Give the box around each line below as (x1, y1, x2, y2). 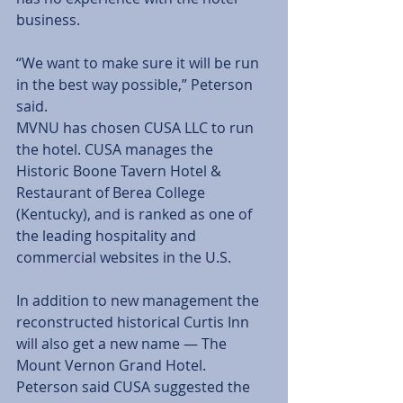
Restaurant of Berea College (16, 183, 209, 202)
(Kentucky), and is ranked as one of (16, 204, 255, 224)
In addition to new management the (16, 291, 263, 310)
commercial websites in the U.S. (16, 247, 235, 267)
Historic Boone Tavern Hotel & (16, 161, 225, 181)
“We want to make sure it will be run (16, 53, 263, 73)
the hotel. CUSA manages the (16, 139, 217, 159)
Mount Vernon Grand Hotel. (16, 355, 210, 375)
